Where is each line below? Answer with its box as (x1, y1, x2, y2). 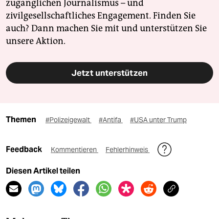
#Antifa (99, 115, 123, 125)
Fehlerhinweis (106, 145, 150, 154)
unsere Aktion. (6, 36, 66, 47)
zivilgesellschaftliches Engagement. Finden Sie (6, 10, 196, 22)
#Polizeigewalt (45, 115, 91, 125)
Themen (6, 115, 36, 125)
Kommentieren (51, 145, 98, 154)
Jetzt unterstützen (71, 67, 148, 79)
